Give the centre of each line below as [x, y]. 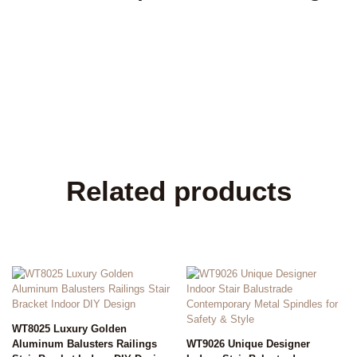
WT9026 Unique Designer [248, 343]
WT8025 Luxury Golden [69, 328]
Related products [178, 191]
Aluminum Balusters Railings [84, 343]
